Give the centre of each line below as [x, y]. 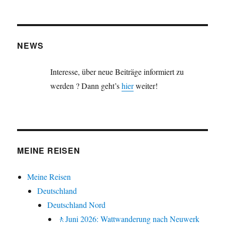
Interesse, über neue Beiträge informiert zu [117, 72]
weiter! [146, 86]
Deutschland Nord [77, 205]
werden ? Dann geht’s [86, 86]
